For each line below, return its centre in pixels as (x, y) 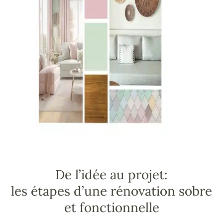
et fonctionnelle (111, 208)
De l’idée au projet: (111, 175)
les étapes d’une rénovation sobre (111, 191)
